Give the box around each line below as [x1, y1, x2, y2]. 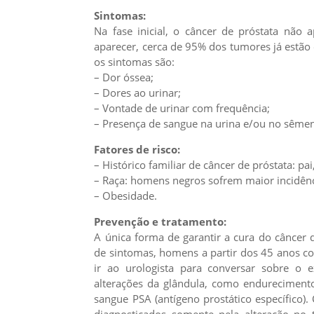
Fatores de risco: [94, 142, 181, 157]
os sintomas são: [94, 55, 175, 69]
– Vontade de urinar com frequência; [94, 101, 271, 116]
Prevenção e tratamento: [94, 214, 227, 229]
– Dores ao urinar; [94, 86, 182, 100]
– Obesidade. [94, 189, 158, 203]
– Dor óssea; [94, 70, 154, 85]
